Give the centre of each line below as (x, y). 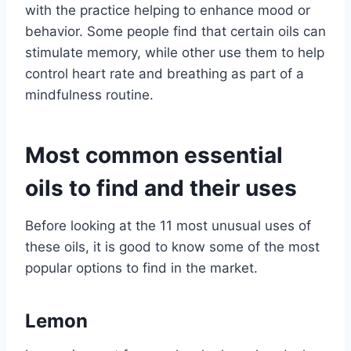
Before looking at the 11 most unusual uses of (168, 226)
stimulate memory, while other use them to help (175, 53)
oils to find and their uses (161, 188)
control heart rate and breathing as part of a (165, 74)
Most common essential (154, 156)
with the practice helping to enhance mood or (168, 11)
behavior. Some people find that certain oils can (175, 32)
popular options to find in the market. (141, 268)
